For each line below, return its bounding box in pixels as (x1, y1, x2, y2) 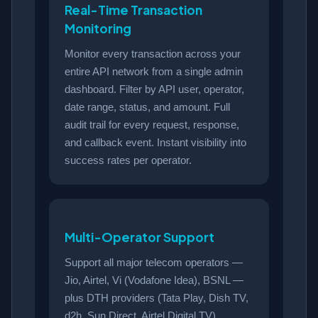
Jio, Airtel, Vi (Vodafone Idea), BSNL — (65, 274, 243, 287)
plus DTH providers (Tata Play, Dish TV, (65, 292, 248, 305)
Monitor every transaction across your (65, 47, 241, 60)
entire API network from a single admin (65, 65, 243, 77)
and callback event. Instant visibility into (65, 136, 246, 148)
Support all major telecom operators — (65, 256, 243, 269)
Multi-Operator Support (65, 229, 214, 246)
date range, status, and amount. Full (65, 100, 230, 113)
